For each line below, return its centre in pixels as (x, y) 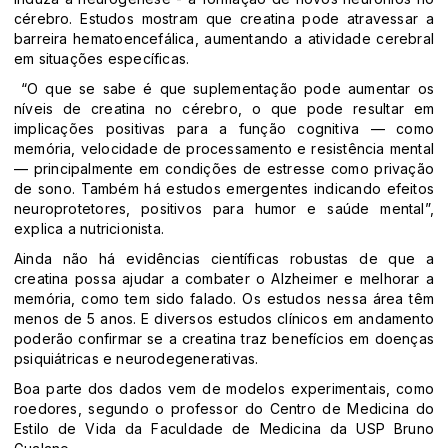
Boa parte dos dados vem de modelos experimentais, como (224, 389)
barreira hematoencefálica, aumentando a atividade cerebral (224, 39)
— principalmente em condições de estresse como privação (224, 169)
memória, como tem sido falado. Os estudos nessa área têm (224, 299)
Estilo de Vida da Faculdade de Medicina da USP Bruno (224, 429)
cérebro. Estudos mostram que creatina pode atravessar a (224, 19)
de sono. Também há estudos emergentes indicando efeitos (224, 189)
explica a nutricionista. (89, 229)
